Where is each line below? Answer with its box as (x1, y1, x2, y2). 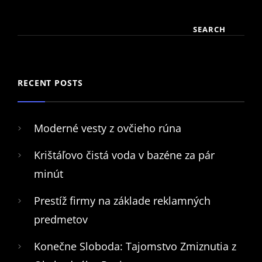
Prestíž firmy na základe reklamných (34, 193, 211, 208)
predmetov (34, 212, 88, 226)
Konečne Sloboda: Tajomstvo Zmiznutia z (34, 239, 236, 253)
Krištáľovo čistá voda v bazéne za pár (34, 147, 215, 162)
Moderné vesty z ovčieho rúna (34, 120, 181, 135)
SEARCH (193, 23, 226, 35)
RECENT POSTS (18, 77, 83, 88)
